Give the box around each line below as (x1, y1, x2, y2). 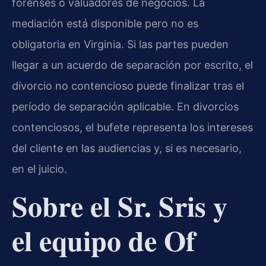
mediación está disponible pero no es (12, 17, 198, 30)
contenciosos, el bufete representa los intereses (12, 121, 253, 134)
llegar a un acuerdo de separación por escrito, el (12, 59, 253, 72)
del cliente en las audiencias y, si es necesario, (12, 142, 242, 155)
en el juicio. (12, 163, 67, 176)
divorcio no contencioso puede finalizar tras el (12, 80, 244, 93)
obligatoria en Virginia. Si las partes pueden (12, 38, 229, 51)
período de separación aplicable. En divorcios (12, 100, 239, 113)
